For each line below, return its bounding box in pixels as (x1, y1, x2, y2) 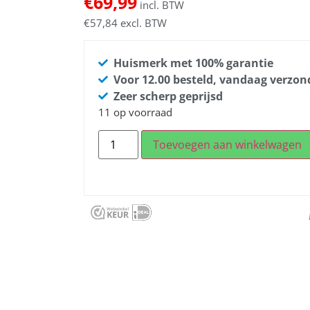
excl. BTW (117, 16, 167, 30)
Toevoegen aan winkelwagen (152, 136, 302, 152)
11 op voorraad (98, 105, 172, 120)
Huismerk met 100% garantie (113, 55, 274, 71)
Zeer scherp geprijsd (113, 89, 224, 104)
